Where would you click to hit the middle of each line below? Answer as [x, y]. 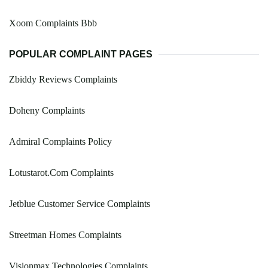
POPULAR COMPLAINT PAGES [81, 54]
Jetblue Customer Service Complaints [80, 204]
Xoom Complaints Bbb [53, 23]
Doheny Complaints [47, 111]
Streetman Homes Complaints [65, 235]
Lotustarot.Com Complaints [61, 173]
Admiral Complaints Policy [60, 142]
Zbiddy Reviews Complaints [63, 80]
